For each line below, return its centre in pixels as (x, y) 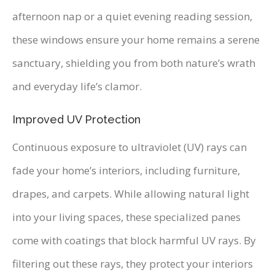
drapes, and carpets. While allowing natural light (131, 194)
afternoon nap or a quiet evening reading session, (132, 17)
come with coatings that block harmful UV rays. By (134, 241)
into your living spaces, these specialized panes (126, 217)
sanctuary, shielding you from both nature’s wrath (134, 63)
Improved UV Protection (76, 120)
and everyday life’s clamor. (77, 87)
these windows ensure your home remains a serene (136, 40)
